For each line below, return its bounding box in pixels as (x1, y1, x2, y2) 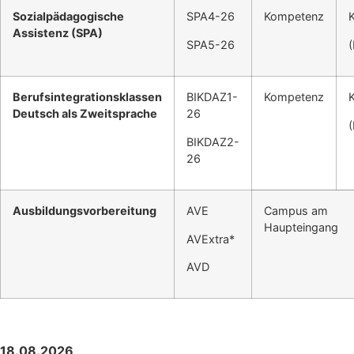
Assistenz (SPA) (13, 26, 103, 40)
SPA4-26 (186, 9, 235, 24)
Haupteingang (264, 220, 338, 235)
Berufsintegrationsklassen (13, 90, 162, 104)
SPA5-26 (186, 37, 235, 51)
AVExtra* (186, 232, 235, 246)
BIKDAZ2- (186, 134, 239, 149)
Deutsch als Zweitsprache (13, 107, 157, 121)
